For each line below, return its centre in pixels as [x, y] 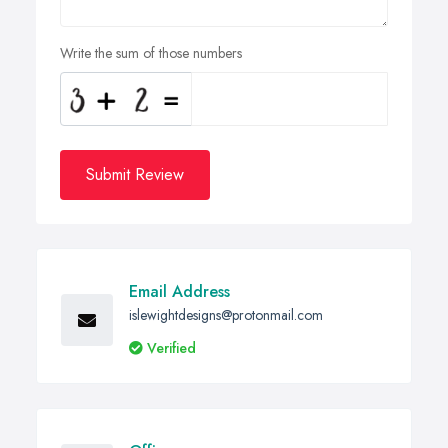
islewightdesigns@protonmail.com [226, 315]
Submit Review [135, 175]
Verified [171, 348]
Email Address [179, 292]
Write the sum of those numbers [151, 53]
